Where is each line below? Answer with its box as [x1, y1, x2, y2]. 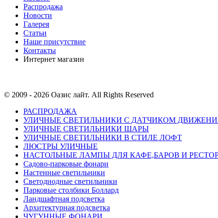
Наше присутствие [23, 37, 86, 46]
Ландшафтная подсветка [23, 195, 105, 203]
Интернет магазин [23, 55, 84, 64]
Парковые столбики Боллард [23, 186, 119, 195]
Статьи [23, 29, 47, 37]
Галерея [23, 20, 49, 29]
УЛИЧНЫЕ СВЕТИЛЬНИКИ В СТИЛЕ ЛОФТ [23, 133, 182, 142]
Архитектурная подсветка [23, 203, 110, 212]
